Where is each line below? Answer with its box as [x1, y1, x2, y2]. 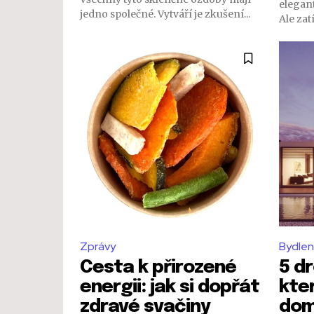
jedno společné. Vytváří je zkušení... [80, 8, 250, 20]
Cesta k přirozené [80, 258, 236, 277]
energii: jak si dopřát [80, 278, 259, 296]
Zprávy [80, 239, 116, 254]
